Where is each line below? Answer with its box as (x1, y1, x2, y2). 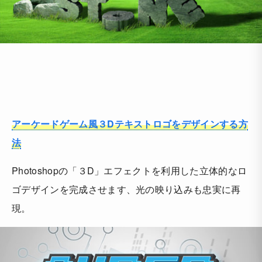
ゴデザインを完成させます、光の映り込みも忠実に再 (12, 182, 241, 196)
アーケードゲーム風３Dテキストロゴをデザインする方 (12, 117, 248, 131)
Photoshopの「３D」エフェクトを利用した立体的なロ (12, 164, 247, 178)
